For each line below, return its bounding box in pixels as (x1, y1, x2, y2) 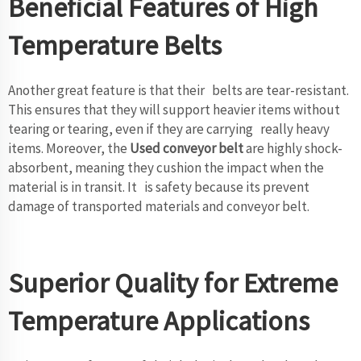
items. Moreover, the (8, 139, 130, 157)
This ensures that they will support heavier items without (8, 100, 340, 118)
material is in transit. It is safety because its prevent (8, 177, 309, 196)
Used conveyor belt (130, 139, 243, 157)
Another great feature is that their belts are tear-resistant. (8, 81, 349, 99)
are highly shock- (243, 139, 342, 157)
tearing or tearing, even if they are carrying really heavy (8, 119, 330, 138)
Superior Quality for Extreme (8, 265, 338, 300)
